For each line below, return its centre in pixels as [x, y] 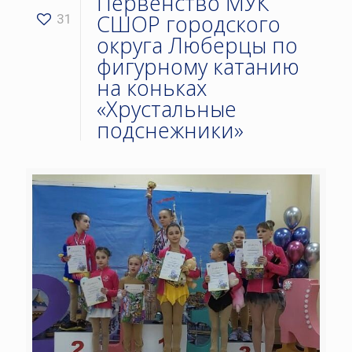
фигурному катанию [198, 66]
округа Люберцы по [197, 45]
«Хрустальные [167, 109]
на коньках [152, 88]
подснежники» [170, 130]
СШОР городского [189, 24]
